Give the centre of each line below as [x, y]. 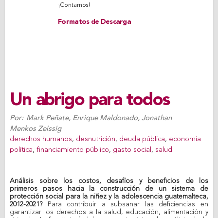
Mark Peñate [47, 118]
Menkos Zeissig [36, 129]
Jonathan [157, 118]
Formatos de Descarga [94, 22]
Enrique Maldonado [105, 118]
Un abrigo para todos [90, 101]
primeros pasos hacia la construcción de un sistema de [109, 189]
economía [185, 139]
